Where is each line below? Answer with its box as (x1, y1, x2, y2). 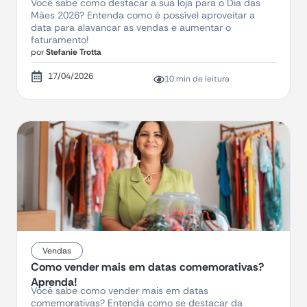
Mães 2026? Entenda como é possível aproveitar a (31, 9, 255, 21)
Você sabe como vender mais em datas (31, 284, 208, 297)
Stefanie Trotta (44, 47, 101, 58)
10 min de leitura (164, 73, 230, 84)
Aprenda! (31, 275, 77, 289)
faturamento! (31, 34, 88, 46)
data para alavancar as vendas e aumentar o (31, 21, 231, 34)
